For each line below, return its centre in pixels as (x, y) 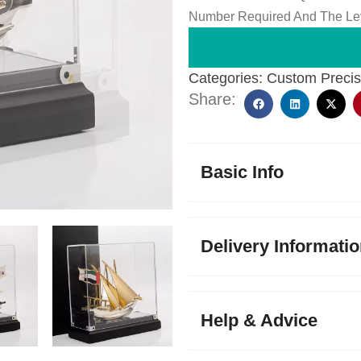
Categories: (226, 78)
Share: (212, 99)
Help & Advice (259, 320)
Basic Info (242, 172)
